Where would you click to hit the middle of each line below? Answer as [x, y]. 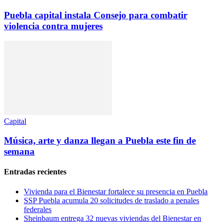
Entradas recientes [35, 172]
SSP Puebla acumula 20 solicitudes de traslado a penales [111, 200]
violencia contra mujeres [53, 26]
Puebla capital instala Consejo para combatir [96, 15]
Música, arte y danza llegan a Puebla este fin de [100, 141]
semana [19, 152]
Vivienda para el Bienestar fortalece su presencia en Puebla [116, 191]
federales [38, 209]
